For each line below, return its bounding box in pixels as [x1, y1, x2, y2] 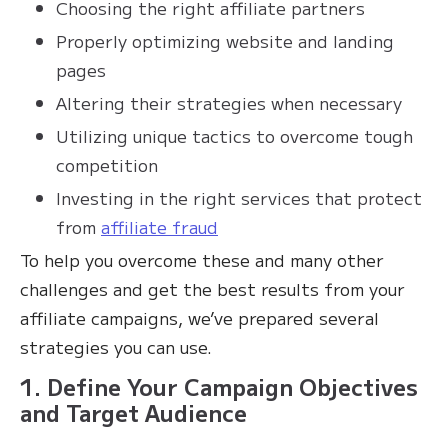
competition [56, 152, 158, 178]
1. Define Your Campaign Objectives [20, 370, 418, 403]
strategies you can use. [20, 334, 217, 360]
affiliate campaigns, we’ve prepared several [20, 305, 379, 331]
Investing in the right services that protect [56, 185, 422, 211]
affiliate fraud [101, 214, 218, 240]
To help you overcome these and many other [20, 247, 384, 273]
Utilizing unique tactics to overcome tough [56, 123, 413, 149]
